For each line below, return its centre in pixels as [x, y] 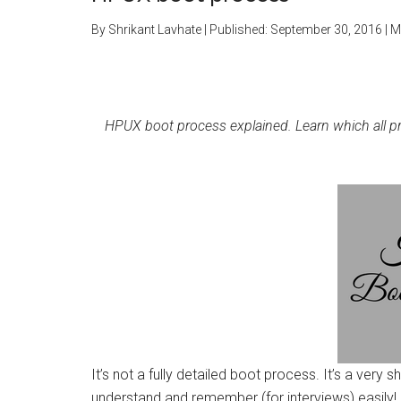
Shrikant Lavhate [155, 30]
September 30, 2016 [326, 30]
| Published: [236, 30]
